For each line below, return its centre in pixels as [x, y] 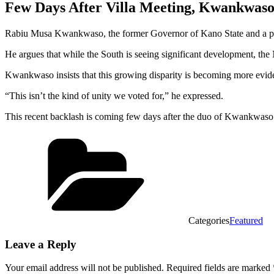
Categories [209, 220]
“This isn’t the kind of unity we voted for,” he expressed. [114, 95]
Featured [246, 220]
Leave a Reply [41, 244]
